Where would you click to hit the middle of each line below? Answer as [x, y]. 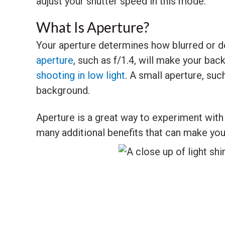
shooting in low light [81, 75]
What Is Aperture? [93, 27]
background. [63, 90]
